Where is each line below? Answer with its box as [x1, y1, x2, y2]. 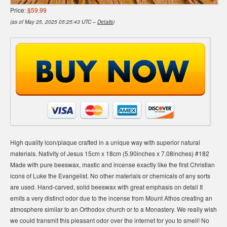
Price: [10, 5, 27, 14]
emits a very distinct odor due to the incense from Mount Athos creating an [10, 193, 212, 202]
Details [97, 18, 113, 25]
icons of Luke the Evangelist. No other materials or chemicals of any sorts [10, 171, 210, 180]
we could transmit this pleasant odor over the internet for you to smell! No [10, 215, 209, 224]
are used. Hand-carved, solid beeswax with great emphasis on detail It [10, 182, 203, 191]
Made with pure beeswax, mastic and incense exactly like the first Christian [10, 160, 215, 169]
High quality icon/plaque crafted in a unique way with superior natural [10, 137, 200, 146]
